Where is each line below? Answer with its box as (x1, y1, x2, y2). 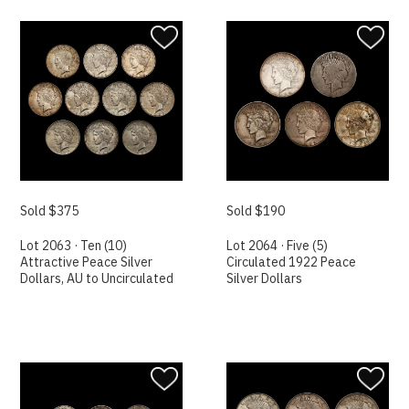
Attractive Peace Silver (20, 253, 153, 270)
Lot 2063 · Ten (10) (20, 236, 128, 254)
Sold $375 (20, 202, 79, 219)
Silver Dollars (226, 269, 303, 287)
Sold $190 (226, 202, 286, 219)
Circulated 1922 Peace (226, 253, 357, 270)
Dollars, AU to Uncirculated (20, 269, 174, 287)
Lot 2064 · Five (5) (226, 236, 329, 254)
